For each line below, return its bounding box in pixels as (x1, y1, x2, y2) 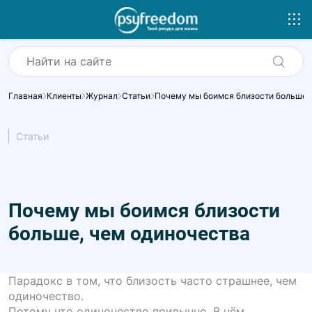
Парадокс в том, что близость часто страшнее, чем (8, 273, 297, 288)
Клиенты (47, 90, 81, 101)
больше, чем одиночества (8, 221, 250, 245)
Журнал (86, 90, 118, 101)
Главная (8, 90, 42, 101)
